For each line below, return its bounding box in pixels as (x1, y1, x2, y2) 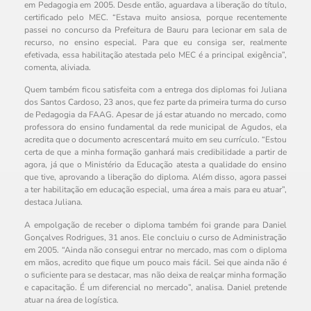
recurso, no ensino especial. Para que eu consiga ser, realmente (24, 36, 287, 48)
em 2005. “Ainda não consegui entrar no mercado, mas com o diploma (24, 244, 287, 255)
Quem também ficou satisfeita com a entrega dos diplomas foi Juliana (24, 84, 287, 96)
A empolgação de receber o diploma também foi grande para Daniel (24, 219, 287, 230)
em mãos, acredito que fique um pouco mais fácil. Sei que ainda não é (24, 256, 287, 268)
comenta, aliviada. (24, 61, 91, 73)
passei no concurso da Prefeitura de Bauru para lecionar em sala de (24, 24, 287, 35)
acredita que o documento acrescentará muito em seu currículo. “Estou (24, 134, 287, 146)
